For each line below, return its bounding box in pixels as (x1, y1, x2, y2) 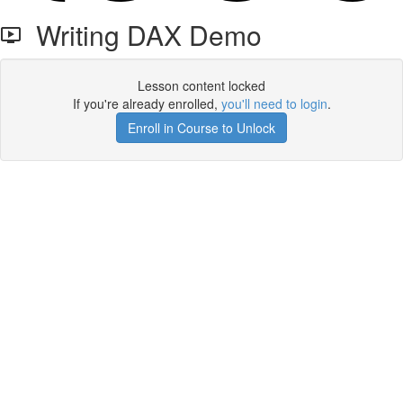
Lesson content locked (138, 76, 265, 94)
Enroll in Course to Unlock (128, 119, 275, 137)
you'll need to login (220, 94, 327, 112)
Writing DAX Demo (22, 15, 262, 54)
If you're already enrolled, (72, 94, 221, 112)
